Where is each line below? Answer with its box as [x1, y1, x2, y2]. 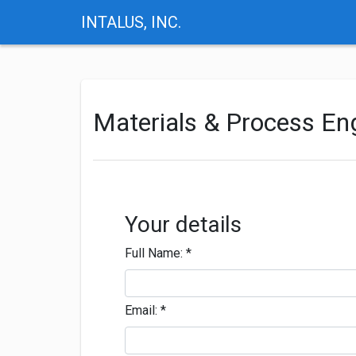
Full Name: [125, 246, 186, 261]
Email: [125, 303, 161, 318]
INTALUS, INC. [81, 13, 181, 32]
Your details [125, 211, 242, 238]
